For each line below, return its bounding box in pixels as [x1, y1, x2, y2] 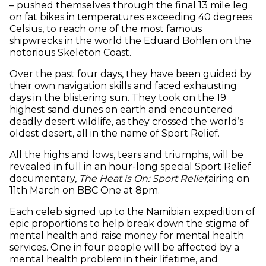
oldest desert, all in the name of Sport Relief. [9, 128, 220, 140]
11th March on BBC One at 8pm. [9, 185, 160, 197]
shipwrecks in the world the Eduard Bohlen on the [9, 35, 251, 47]
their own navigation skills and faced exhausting [9, 80, 237, 92]
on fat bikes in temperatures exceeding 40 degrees [9, 11, 252, 23]
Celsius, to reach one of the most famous [9, 23, 202, 35]
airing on [208, 173, 249, 185]
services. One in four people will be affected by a [9, 242, 239, 254]
